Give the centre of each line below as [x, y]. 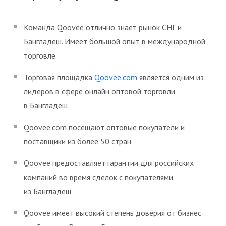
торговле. [40, 55]
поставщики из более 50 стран [77, 141]
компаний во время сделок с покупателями [98, 177]
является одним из [171, 77]
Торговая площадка [59, 77]
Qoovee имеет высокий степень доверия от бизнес [112, 213]
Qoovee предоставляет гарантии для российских [109, 163]
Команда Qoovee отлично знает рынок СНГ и [103, 27]
